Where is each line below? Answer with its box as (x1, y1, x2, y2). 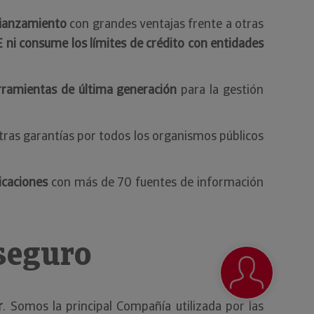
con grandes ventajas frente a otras (67, 15, 264, 32)
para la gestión (177, 81, 264, 97)
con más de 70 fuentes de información (48, 173, 264, 190)
